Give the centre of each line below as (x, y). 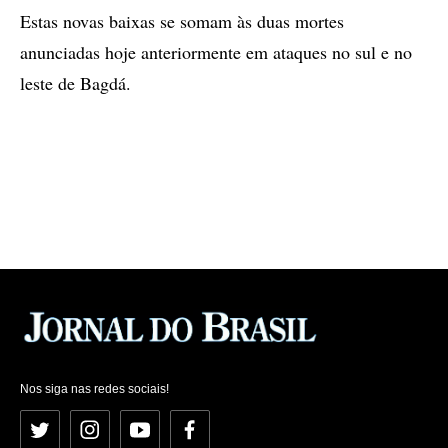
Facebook (219, 436)
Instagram (119, 436)
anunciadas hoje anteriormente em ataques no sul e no (216, 52)
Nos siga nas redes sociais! (94, 388)
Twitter (61, 436)
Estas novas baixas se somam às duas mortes (182, 21)
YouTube (167, 436)
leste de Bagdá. (75, 83)
